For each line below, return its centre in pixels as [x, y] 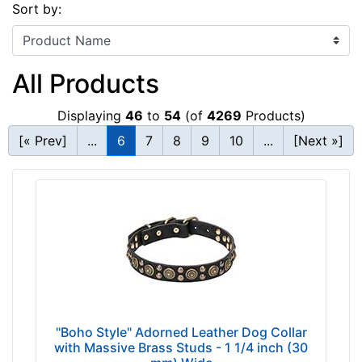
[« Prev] [43, 140]
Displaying [91, 115]
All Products [86, 83]
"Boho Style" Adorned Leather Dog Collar [181, 333]
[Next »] [318, 140]
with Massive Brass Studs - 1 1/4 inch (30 [181, 348]
